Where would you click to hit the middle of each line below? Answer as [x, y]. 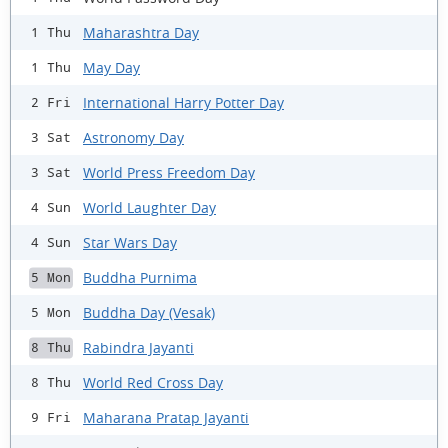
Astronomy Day [133, 137]
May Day [111, 67]
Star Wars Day [130, 242]
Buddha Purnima [140, 277]
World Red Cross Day [153, 382]
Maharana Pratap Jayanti [166, 417]
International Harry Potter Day [183, 102]
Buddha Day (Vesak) [149, 312]
